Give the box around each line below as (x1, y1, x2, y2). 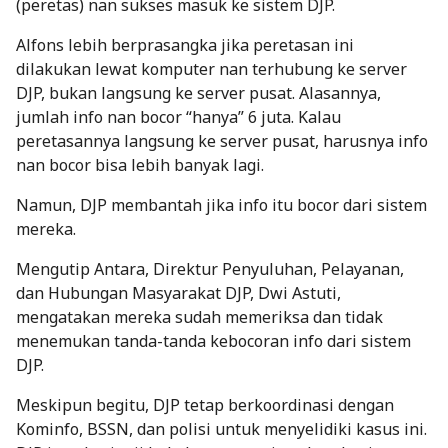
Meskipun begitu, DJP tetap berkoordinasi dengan (16, 393, 394, 416)
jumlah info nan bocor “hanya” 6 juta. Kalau (16, 105, 341, 128)
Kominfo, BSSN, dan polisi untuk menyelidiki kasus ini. (16, 417, 427, 440)
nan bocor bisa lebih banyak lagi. (16, 153, 264, 176)
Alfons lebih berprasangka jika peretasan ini (16, 33, 354, 56)
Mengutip (16, 257, 94, 280)
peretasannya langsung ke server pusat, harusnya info (16, 129, 428, 152)
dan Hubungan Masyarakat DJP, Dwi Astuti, (16, 281, 341, 304)
